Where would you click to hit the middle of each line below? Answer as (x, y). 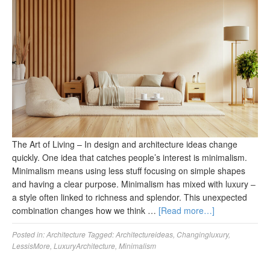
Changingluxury (202, 234)
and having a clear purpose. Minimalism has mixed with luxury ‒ (134, 184)
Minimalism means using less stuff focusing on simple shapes (129, 171)
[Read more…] (187, 211)
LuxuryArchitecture (84, 246)
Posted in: (29, 234)
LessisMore (31, 246)
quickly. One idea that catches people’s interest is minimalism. (130, 158)
